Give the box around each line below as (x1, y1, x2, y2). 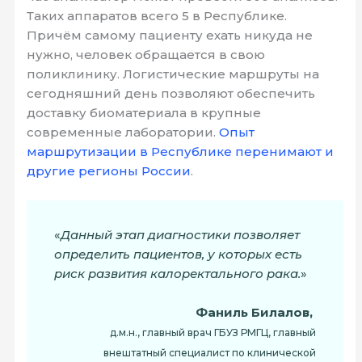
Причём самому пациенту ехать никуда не (27, 27, 314, 43)
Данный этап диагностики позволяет (61, 226, 301, 242)
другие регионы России (27, 163, 192, 179)
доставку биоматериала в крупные (27, 105, 262, 120)
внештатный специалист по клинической (103, 346, 316, 359)
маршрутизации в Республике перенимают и (27, 144, 335, 159)
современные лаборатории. (27, 124, 220, 140)
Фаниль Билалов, (195, 304, 316, 320)
